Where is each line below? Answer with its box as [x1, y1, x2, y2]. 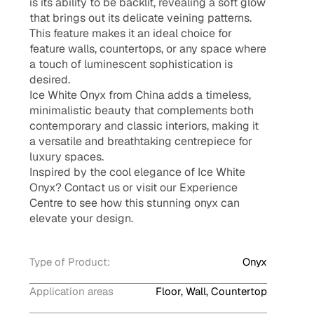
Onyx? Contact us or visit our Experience [29, 180, 238, 195]
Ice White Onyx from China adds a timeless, [29, 88, 251, 102]
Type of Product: [29, 255, 110, 268]
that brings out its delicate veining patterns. [29, 11, 252, 25]
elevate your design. [29, 211, 133, 226]
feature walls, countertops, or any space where [29, 41, 266, 56]
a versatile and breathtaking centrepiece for [29, 134, 252, 149]
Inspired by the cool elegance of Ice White [29, 165, 245, 179]
